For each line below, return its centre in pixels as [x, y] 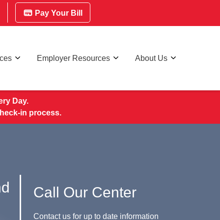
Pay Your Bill [58, 13]
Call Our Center [85, 192]
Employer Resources [73, 58]
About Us [151, 58]
